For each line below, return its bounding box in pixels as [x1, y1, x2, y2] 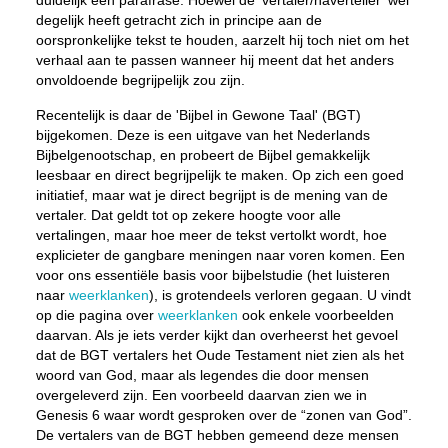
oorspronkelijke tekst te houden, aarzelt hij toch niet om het [35, 32, 409, 48]
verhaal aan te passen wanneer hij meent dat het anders [35, 52, 394, 68]
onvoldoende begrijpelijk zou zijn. [35, 72, 245, 88]
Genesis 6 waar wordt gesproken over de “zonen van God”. [35, 407, 412, 423]
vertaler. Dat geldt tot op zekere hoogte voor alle [35, 207, 341, 223]
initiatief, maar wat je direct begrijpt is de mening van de [35, 187, 388, 203]
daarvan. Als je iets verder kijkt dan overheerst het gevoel [35, 327, 398, 343]
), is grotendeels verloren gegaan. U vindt [148, 287, 411, 303]
